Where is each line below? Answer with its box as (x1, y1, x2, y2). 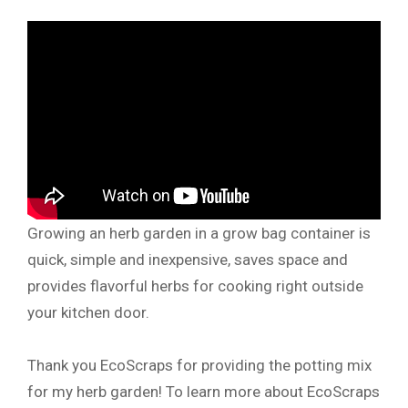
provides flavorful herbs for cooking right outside (27, 276, 363, 295)
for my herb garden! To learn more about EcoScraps (27, 382, 380, 401)
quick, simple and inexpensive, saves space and (27, 250, 348, 269)
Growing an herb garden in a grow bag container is (27, 223, 371, 242)
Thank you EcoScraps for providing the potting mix (27, 355, 372, 374)
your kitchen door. (27, 302, 149, 321)
